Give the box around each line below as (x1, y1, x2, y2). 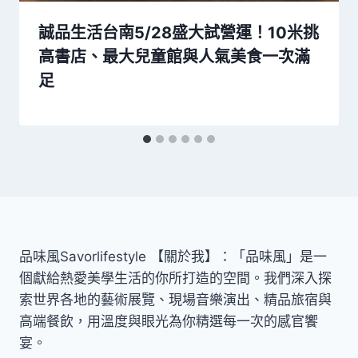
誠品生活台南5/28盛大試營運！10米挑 (38, 22, 319, 42)
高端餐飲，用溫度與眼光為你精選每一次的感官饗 (19, 313, 318, 330)
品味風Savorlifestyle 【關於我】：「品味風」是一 (19, 249, 327, 265)
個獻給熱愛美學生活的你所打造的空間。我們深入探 (19, 270, 332, 287)
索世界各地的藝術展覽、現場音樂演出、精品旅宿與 (19, 292, 332, 308)
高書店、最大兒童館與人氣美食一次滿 (38, 46, 310, 66)
